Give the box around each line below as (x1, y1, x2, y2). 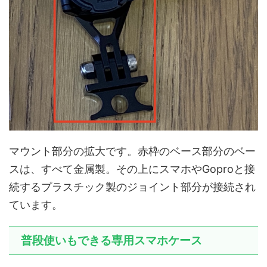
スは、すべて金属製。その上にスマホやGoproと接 (9, 162, 255, 175)
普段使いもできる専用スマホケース (21, 234, 202, 247)
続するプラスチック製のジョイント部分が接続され (9, 180, 256, 193)
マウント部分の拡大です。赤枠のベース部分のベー (9, 144, 256, 157)
